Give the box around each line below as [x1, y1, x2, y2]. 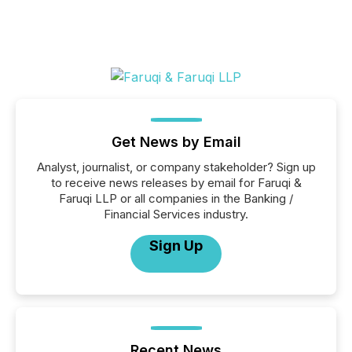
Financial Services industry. [104, 207, 248, 222]
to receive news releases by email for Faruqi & [50, 175, 302, 191]
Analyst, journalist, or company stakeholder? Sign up [36, 159, 316, 175]
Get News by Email [111, 134, 241, 151]
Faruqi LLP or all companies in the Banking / [59, 191, 293, 207]
